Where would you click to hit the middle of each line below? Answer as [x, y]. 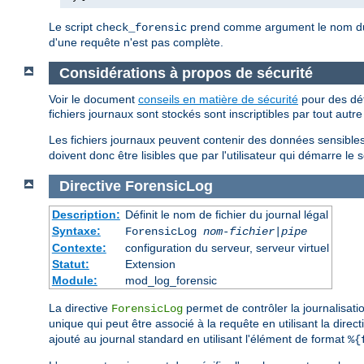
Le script [72, 26]
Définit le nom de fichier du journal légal [226, 214]
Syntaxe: [76, 230]
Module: [74, 280]
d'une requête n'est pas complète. [136, 42]
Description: [86, 214]
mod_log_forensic [171, 280]
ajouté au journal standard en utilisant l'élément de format [198, 338]
